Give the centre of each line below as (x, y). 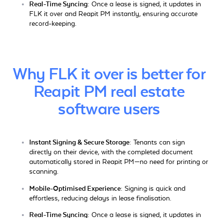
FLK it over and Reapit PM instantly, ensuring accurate (113, 14)
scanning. (44, 172)
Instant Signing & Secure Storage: (80, 143)
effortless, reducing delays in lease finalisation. (100, 198)
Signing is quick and (154, 189)
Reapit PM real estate (109, 92)
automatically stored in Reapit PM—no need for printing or (119, 162)
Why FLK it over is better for (109, 75)
